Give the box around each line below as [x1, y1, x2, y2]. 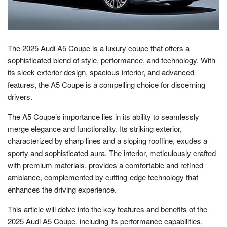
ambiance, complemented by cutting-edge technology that [8, 171, 198, 182]
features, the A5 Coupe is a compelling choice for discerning [8, 79, 205, 90]
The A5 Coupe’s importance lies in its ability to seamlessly [8, 110, 199, 122]
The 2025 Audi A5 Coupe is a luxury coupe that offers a [8, 42, 190, 53]
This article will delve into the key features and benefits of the [8, 203, 207, 214]
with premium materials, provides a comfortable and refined [8, 159, 203, 170]
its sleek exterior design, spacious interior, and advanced [8, 66, 194, 78]
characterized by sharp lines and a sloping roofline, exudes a [8, 135, 207, 146]
